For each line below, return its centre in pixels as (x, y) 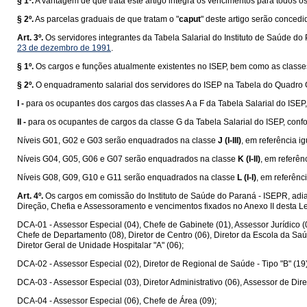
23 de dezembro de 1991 (64, 48)
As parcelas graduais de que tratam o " (107, 19)
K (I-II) (249, 159)
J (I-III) (230, 140)
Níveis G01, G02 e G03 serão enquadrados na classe (118, 140)
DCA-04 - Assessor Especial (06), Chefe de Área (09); (117, 301)
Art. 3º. (30, 38)
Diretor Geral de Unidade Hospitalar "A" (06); (100, 245)
